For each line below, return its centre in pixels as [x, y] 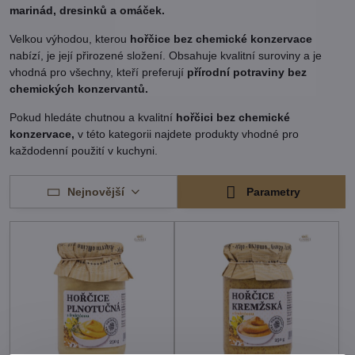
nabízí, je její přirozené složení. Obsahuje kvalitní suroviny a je [166, 55]
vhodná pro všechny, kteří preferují [98, 72]
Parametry [272, 192]
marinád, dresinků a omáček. [87, 10]
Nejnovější [95, 191]
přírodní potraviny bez [247, 72]
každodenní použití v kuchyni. [84, 151]
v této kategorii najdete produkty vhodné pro [187, 134]
